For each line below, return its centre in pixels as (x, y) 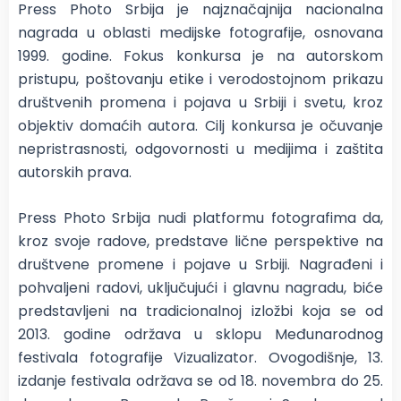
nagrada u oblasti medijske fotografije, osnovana (200, 32)
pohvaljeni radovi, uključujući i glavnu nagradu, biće (200, 288)
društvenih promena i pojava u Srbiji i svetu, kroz (200, 102)
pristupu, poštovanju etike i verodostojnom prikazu (200, 79)
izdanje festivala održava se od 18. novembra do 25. (200, 381)
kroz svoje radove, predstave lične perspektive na (200, 242)
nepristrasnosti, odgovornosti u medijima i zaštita (200, 149)
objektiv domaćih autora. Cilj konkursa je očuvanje (200, 125)
